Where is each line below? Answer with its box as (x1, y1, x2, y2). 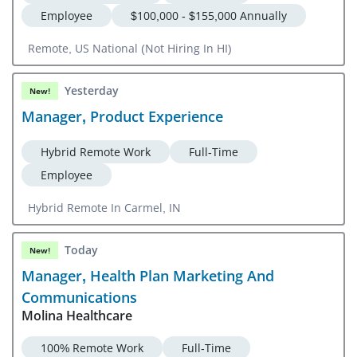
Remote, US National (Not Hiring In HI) (141, 40, 232, 56)
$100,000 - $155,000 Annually (131, 7, 287, 23)
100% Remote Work (41, 339, 143, 355)
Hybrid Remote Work (41, 143, 151, 159)
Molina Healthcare (22, 306, 132, 324)
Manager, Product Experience (22, 106, 223, 126)
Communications (22, 287, 137, 307)
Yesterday (65, 83, 119, 99)
